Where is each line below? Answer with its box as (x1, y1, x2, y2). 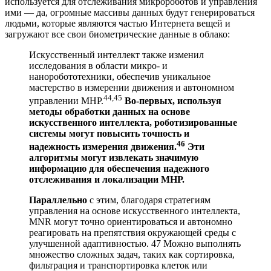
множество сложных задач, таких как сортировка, (29, 249, 235, 260)
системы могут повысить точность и (29, 128, 189, 139)
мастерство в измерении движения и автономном (29, 82, 234, 93)
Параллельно (29, 195, 90, 206)
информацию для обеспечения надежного (29, 163, 209, 174)
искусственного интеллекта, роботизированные (29, 117, 237, 128)
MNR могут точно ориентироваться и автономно (29, 217, 232, 227)
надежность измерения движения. (29, 142, 177, 152)
